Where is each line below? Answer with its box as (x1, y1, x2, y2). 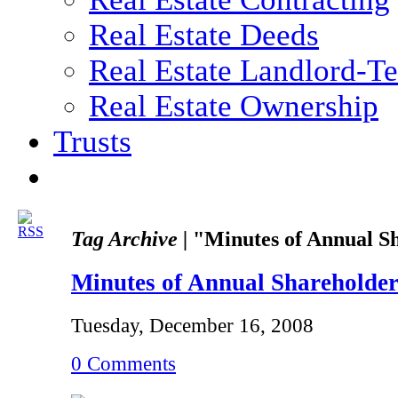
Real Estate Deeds (89, 17, 319, 52)
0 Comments (71, 352, 176, 376)
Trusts (53, 123, 131, 159)
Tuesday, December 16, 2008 (71, 314, 314, 338)
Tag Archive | (71, 226, 187, 251)
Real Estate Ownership (89, 88, 378, 123)
